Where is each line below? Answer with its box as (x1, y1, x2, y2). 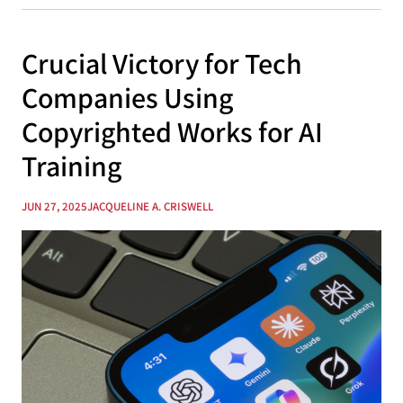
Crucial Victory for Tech (22, 44, 302, 83)
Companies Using (22, 78, 233, 117)
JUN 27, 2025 (22, 199, 87, 215)
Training (22, 147, 121, 185)
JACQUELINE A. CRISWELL (87, 199, 213, 215)
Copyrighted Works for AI (22, 112, 323, 151)
